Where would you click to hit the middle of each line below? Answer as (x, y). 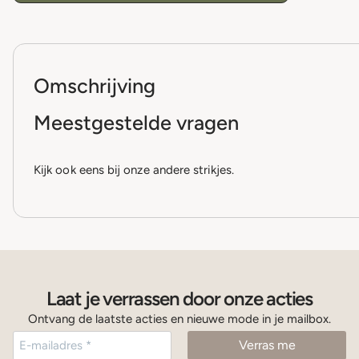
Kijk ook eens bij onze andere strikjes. (134, 170)
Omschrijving (95, 86)
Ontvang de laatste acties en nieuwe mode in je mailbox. (179, 319)
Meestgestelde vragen (136, 123)
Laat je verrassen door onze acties (179, 299)
